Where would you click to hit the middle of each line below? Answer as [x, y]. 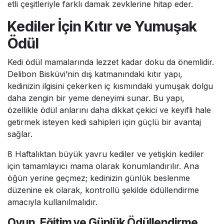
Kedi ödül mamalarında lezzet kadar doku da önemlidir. [111, 62]
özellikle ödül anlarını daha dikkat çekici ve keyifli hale [109, 110]
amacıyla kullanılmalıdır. [52, 202]
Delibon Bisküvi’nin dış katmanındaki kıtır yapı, [95, 74]
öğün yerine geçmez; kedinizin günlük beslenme [99, 178]
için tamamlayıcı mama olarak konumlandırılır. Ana [103, 166]
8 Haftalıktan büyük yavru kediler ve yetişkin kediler [106, 154]
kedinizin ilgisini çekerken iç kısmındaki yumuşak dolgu [110, 86]
